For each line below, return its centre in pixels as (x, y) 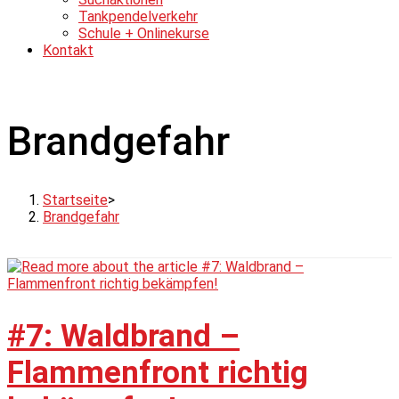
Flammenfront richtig (158, 373)
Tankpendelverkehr (138, 16)
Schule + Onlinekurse (144, 33)
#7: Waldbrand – (123, 337)
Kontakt (68, 50)
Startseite (75, 200)
